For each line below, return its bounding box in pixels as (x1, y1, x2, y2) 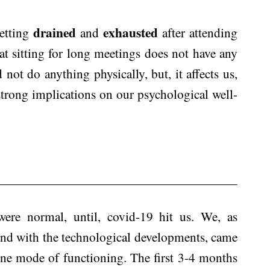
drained (33, 23, 76, 42)
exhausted (102, 23, 158, 42)
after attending (157, 24, 238, 41)
